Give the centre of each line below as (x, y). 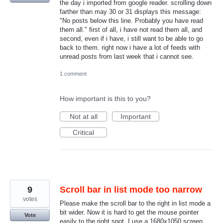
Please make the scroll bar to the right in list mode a (135, 203)
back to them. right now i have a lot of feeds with (130, 47)
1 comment (73, 74)
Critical (83, 132)
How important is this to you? (105, 99)
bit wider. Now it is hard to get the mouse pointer (129, 212)
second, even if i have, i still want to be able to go (131, 38)
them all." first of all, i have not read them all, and (131, 29)
